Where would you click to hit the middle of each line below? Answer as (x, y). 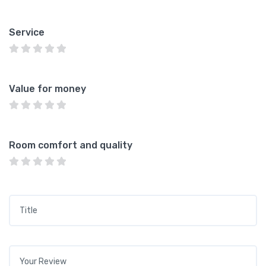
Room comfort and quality (71, 145)
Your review (36, 252)
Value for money (47, 88)
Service (27, 32)
